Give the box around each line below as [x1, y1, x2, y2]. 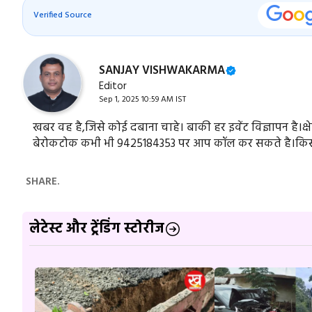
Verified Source [33, 8, 92, 23]
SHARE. [26, 173, 59, 190]
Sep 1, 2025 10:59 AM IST [99, 92, 186, 107]
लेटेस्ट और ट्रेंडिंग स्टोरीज [29, 218, 164, 241]
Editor [99, 77, 127, 95]
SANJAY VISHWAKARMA [99, 61, 225, 80]
